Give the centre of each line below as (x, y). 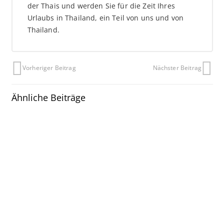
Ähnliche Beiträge (48, 97)
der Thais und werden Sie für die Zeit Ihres (101, 6)
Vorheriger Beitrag (49, 67)
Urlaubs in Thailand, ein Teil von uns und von (105, 18)
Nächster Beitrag (177, 67)
